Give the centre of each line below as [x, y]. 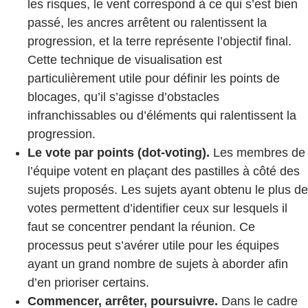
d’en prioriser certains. [88, 283]
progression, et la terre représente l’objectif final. [159, 42]
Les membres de [257, 153]
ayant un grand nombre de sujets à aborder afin [158, 264]
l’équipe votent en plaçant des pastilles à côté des [164, 172]
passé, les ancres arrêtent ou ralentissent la [147, 23]
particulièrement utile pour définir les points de [154, 79]
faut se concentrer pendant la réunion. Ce [141, 227]
